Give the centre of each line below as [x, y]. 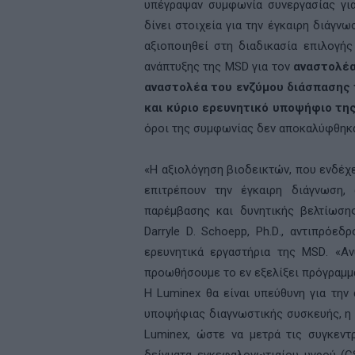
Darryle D [169, 231]
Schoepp [225, 231]
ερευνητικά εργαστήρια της [223, 252]
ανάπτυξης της [185, 67]
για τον [271, 67]
